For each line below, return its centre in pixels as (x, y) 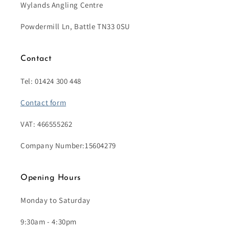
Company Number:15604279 (68, 146)
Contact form (43, 103)
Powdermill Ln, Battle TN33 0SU (75, 27)
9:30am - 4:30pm (49, 222)
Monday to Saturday (55, 200)
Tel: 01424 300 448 (51, 81)
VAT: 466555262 (47, 124)
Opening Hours (51, 178)
